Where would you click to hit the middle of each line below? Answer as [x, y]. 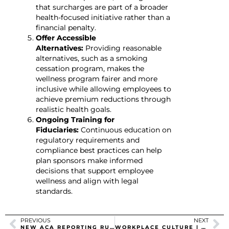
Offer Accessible [66, 38]
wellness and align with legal [87, 181]
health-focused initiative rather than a [103, 18]
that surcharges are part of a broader [102, 7]
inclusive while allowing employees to [104, 89]
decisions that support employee [95, 171]
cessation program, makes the [90, 69]
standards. [54, 191]
